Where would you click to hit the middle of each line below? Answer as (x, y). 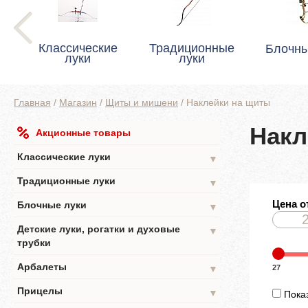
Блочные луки (52, 205)
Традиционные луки (66, 181)
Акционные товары (83, 133)
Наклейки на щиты (228, 102)
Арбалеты (42, 267)
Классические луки (64, 157)
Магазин (78, 102)
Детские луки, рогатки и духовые (99, 229)
